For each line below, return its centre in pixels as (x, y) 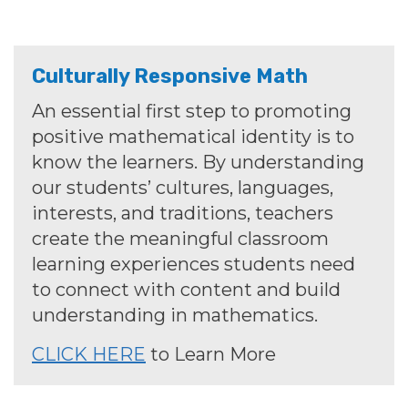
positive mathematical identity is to (193, 137)
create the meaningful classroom (180, 239)
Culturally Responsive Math (170, 76)
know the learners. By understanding (198, 163)
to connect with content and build (186, 290)
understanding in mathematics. (175, 316)
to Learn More (211, 355)
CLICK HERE (89, 355)
